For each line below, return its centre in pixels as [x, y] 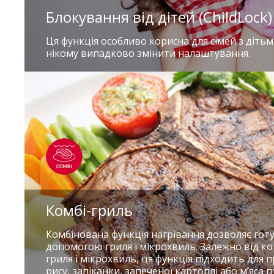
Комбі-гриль [89, 210]
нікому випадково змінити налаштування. [148, 54]
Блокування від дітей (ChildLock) [159, 17]
